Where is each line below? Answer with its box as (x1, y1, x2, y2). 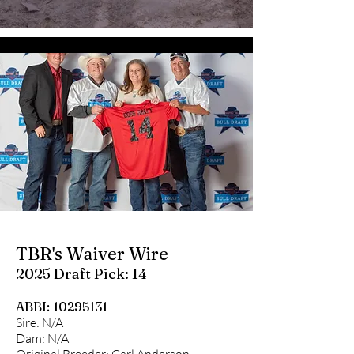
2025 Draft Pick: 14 (16, 265, 147, 283)
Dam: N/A (16, 330, 69, 346)
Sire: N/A (16, 314, 63, 330)
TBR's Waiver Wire (16, 243, 168, 265)
